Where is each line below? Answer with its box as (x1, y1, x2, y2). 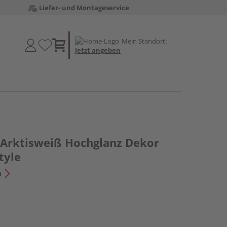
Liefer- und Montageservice (39, 3, 129, 12)
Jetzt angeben (75, 45, 121, 55)
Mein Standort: (122, 36, 167, 46)
